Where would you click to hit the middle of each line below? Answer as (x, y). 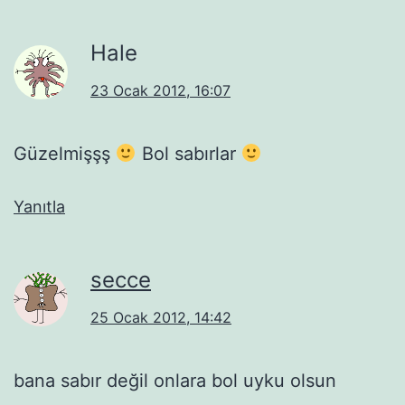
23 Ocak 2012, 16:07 (160, 90)
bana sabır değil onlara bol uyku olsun (175, 380)
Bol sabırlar (188, 153)
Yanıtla (39, 206)
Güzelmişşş (65, 153)
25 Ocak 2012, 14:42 (161, 317)
